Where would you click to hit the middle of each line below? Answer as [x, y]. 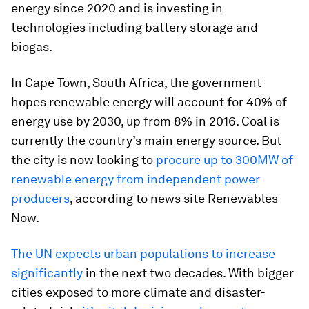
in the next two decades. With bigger [188, 273]
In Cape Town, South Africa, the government [136, 83]
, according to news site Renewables [174, 199]
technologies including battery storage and [134, 28]
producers [40, 199]
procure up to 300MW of [223, 160]
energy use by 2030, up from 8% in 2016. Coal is [145, 121]
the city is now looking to [82, 160]
